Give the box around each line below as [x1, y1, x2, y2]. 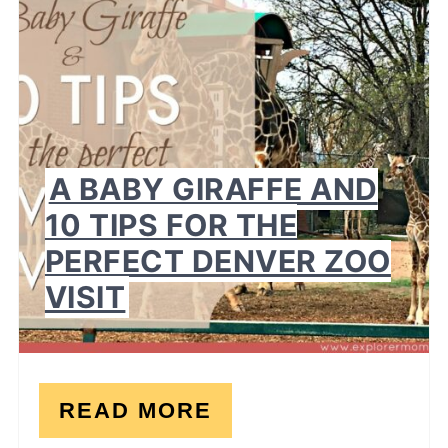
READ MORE [58, 397, 212, 423]
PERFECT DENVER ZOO [44, 242, 391, 279]
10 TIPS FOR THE [44, 206, 298, 243]
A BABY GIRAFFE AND [48, 170, 378, 207]
